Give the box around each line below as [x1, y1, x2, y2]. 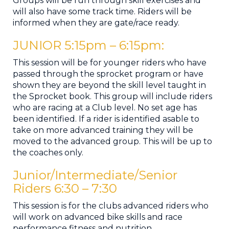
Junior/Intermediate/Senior [13, 168, 177, 182]
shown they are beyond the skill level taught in [13, 80, 206, 90]
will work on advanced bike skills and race [13, 212, 182, 222]
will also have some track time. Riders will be [13, 7, 192, 16]
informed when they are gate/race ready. [13, 18, 179, 28]
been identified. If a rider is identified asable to [13, 114, 199, 124]
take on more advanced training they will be [13, 125, 193, 135]
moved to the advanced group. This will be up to [13, 136, 212, 146]
